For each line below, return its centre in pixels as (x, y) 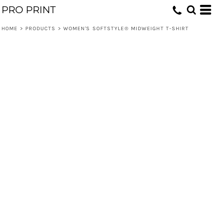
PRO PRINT (28, 10)
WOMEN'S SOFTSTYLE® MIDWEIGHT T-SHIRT (126, 28)
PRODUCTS (40, 28)
